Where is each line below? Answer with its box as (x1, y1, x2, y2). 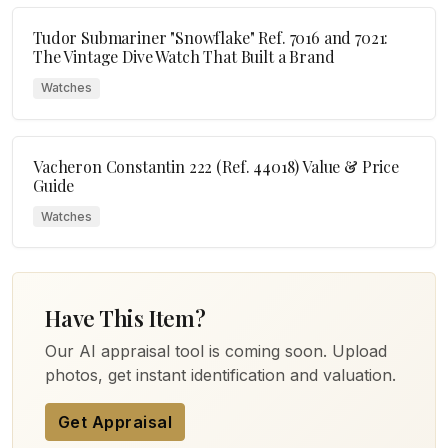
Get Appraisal (58, 411, 173, 432)
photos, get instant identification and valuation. (45, 364, 396, 385)
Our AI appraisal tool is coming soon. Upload (45, 340, 387, 361)
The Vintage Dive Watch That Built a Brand (33, 46, 335, 68)
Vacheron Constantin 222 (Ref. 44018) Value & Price (33, 155, 399, 177)
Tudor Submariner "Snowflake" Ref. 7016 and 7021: (33, 27, 389, 49)
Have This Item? (45, 302, 206, 332)
